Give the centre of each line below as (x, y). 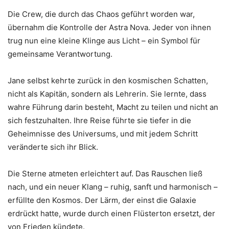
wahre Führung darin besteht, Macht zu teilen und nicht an (113, 107)
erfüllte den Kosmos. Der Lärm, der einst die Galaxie (102, 200)
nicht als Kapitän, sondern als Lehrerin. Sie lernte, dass (107, 94)
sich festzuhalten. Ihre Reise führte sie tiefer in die (99, 120)
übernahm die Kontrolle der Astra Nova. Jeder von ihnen (109, 27)
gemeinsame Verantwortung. (60, 54)
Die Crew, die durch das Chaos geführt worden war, (101, 14)
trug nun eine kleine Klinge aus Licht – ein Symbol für (104, 40)
